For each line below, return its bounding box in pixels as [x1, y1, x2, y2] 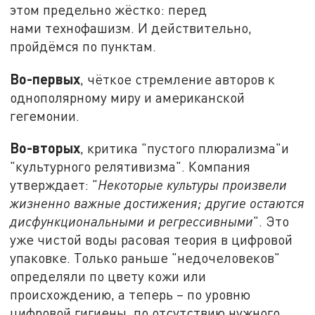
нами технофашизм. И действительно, [10, 20, 252, 36]
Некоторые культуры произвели [98, 176, 288, 193]
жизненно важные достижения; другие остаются [10, 195, 305, 212]
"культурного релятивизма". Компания [10, 158, 251, 175]
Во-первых [10, 70, 81, 87]
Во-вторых [10, 139, 81, 157]
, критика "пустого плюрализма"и [80, 140, 290, 157]
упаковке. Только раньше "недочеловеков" [10, 250, 281, 266]
